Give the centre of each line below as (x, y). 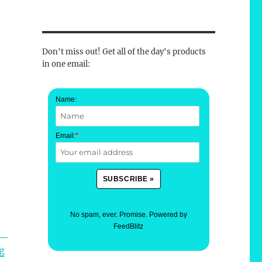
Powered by (168, 215)
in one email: (66, 64)
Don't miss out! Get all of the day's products (124, 52)
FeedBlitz (129, 227)
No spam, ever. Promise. (109, 215)
